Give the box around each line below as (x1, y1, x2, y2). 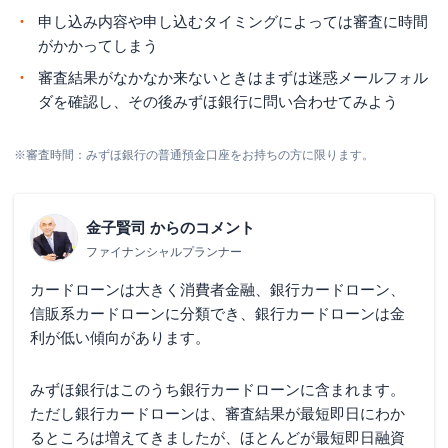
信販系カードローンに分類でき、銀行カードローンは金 (30, 304, 405, 322)
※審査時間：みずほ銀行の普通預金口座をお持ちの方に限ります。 (14, 147, 374, 162)
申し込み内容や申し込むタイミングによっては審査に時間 (38, 12, 428, 30)
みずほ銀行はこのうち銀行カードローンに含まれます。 (30, 380, 405, 398)
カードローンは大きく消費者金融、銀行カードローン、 (30, 280, 405, 298)
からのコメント (150, 218, 255, 236)
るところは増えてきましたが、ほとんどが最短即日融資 (30, 428, 405, 446)
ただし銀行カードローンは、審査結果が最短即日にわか (30, 404, 405, 422)
